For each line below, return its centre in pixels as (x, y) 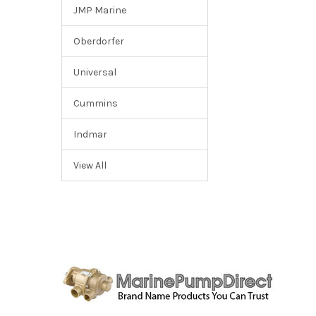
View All (90, 166)
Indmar (90, 135)
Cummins (95, 104)
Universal (95, 73)
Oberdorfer (98, 42)
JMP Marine (99, 11)
